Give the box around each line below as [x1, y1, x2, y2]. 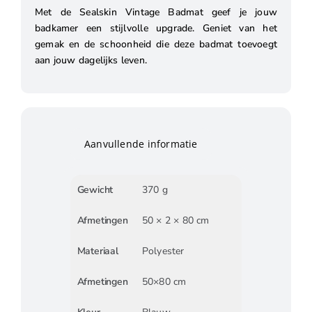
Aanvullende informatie [84, 137, 198, 151]
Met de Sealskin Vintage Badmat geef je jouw [34, 5, 278, 19]
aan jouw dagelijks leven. [34, 53, 148, 67]
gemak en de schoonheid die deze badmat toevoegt [34, 37, 278, 51]
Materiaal [77, 244, 118, 258]
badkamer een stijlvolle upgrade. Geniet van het [34, 21, 278, 35]
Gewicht [77, 182, 114, 196]
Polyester [141, 244, 185, 258]
